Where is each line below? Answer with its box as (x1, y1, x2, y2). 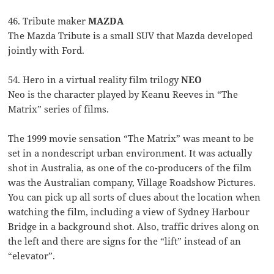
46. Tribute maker (8, 15, 89, 28)
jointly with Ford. (8, 44, 85, 57)
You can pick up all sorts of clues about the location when (8, 191, 261, 204)
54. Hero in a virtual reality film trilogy (8, 73, 182, 86)
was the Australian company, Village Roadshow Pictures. (8, 176, 256, 189)
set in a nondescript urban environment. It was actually (8, 147, 253, 160)
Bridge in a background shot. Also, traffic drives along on (8, 220, 260, 233)
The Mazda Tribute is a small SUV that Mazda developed (8, 29, 253, 42)
